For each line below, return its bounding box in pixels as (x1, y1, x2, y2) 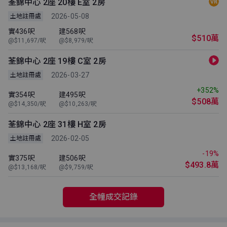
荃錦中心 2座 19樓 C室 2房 (8, 56, 106, 66)
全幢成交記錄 (89, 192, 138, 202)
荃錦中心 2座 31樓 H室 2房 (8, 119, 106, 129)
